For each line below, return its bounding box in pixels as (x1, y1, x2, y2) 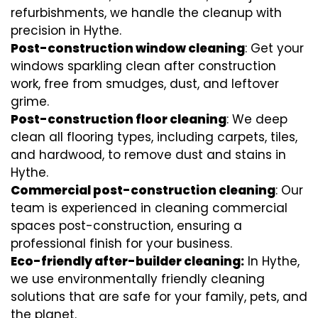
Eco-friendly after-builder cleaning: (11, 252, 244, 270)
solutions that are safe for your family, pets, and (11, 287, 307, 305)
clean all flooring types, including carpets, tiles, (11, 128, 297, 146)
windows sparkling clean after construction (11, 57, 276, 75)
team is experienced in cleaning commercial (11, 199, 287, 216)
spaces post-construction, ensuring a (11, 216, 242, 234)
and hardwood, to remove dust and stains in (11, 146, 286, 163)
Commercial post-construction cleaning (11, 181, 275, 199)
